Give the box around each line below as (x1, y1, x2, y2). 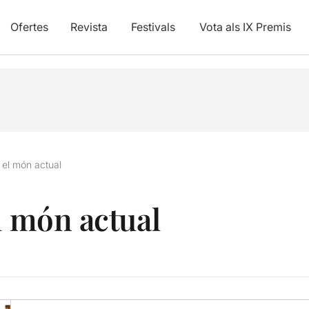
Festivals (130, 20, 175, 34)
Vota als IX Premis (199, 20, 291, 34)
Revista (70, 20, 108, 34)
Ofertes (10, 20, 48, 34)
